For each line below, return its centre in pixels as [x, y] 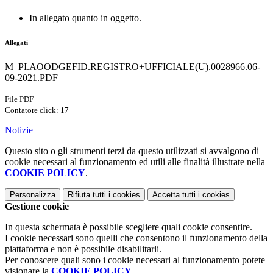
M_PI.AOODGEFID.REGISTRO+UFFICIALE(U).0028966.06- [133, 67]
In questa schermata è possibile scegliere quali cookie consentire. [129, 227]
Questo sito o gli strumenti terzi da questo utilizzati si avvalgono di [132, 151]
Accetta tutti [174, 195]
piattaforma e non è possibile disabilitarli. [83, 249]
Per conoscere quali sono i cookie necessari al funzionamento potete [135, 260]
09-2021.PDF [31, 78]
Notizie [19, 130]
